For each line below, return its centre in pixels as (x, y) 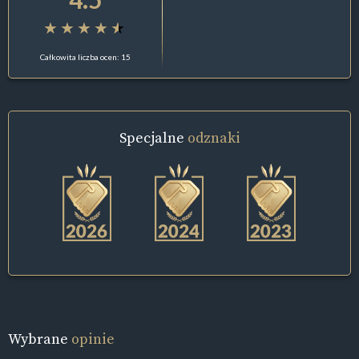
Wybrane (40, 339)
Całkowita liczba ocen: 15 (86, 56)
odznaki (214, 137)
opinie (93, 339)
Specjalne (153, 137)
